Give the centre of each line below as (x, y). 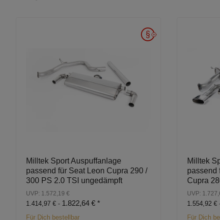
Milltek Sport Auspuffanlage (74, 161)
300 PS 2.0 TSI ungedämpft (74, 181)
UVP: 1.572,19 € (48, 194)
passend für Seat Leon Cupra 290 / (87, 171)
